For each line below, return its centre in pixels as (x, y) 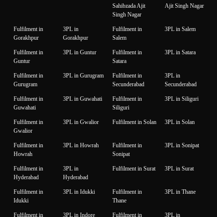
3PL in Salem (180, 29)
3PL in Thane (180, 192)
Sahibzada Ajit (129, 6)
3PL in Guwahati (83, 99)
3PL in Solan (180, 122)
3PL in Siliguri (182, 99)
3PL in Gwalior (81, 122)
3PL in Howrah (81, 146)
